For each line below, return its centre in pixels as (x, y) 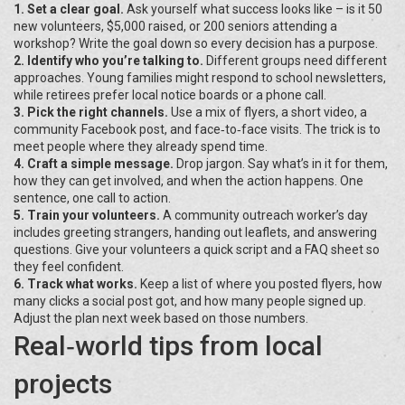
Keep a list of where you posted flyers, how (260, 284)
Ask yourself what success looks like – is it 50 (253, 9)
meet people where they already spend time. (141, 146)
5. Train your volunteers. (87, 215)
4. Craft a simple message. (94, 164)
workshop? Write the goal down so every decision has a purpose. (196, 43)
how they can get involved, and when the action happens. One (188, 181)
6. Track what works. (75, 284)
